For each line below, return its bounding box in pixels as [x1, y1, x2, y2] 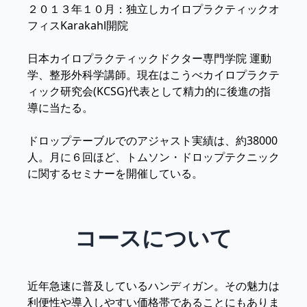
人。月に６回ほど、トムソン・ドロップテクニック [27, 149, 280, 165]
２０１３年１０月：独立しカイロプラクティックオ [27, 1, 280, 17]
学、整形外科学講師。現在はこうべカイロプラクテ [27, 67, 280, 83]
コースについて [75, 223, 232, 253]
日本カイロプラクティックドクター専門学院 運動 [27, 51, 271, 66]
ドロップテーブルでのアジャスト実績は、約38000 [27, 133, 278, 149]
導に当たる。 [27, 100, 93, 116]
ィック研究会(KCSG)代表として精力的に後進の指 [27, 84, 271, 99]
